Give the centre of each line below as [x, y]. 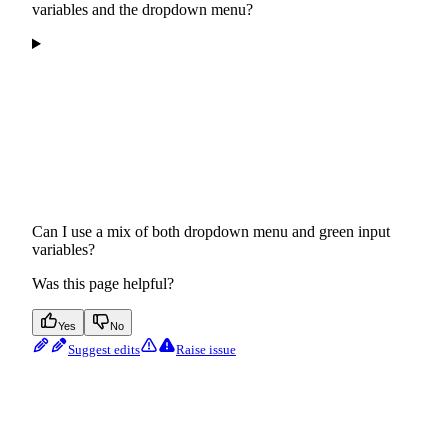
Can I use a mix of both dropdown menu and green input [211, 232]
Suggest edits [104, 350]
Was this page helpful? [103, 284]
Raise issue [206, 350]
